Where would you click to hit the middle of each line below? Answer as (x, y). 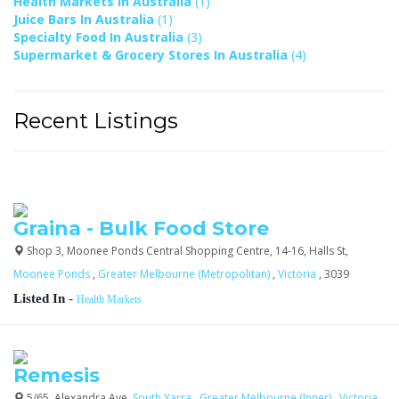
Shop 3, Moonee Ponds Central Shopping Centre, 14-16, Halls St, (186, 250)
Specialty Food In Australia (100, 37)
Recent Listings (96, 120)
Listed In (39, 298)
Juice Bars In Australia (85, 19)
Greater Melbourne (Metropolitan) (185, 273)
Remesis (57, 375)
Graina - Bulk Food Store (141, 228)
